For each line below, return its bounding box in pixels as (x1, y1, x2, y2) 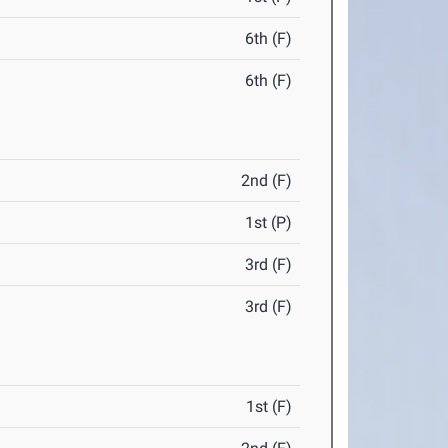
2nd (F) (241, 171, 293, 191)
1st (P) (245, 213, 293, 233)
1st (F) (246, 397, 293, 417)
